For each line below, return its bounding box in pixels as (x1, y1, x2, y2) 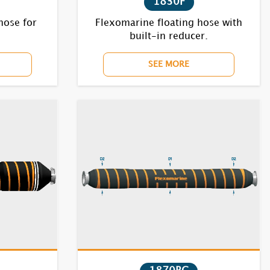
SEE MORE (148, 60, 189, 68)
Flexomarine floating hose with (95, 19, 242, 28)
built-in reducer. (130, 32, 208, 41)
